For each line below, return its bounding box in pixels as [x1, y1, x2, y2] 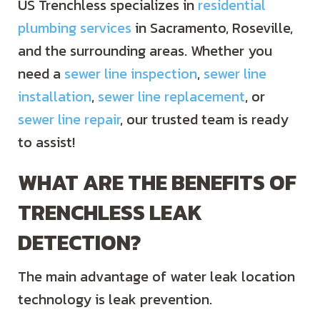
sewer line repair [18, 108, 120, 130]
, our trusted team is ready [120, 108, 289, 130]
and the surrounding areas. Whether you [18, 39, 272, 61]
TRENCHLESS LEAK [18, 196, 202, 229]
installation [18, 85, 91, 107]
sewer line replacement [98, 85, 245, 107]
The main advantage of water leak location [18, 265, 295, 287]
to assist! [18, 131, 75, 153]
